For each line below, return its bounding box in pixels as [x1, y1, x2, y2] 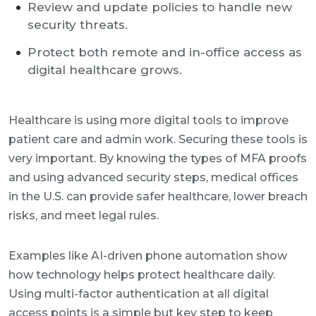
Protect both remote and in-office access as [28, 45, 302, 59]
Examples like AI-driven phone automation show [8, 249, 287, 262]
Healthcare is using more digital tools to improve [8, 114, 288, 127]
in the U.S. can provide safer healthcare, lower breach [8, 190, 308, 203]
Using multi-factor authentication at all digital [8, 287, 269, 300]
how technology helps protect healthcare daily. [8, 268, 275, 281]
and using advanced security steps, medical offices [8, 171, 298, 184]
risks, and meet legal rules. [8, 209, 159, 222]
